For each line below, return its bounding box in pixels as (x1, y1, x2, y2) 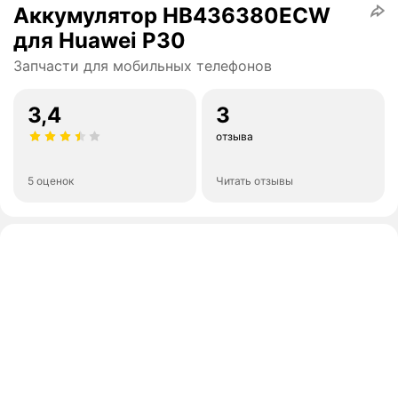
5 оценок (28, 174, 74, 188)
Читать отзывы (216, 174, 293, 188)
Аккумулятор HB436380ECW (13, 3, 330, 29)
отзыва (216, 130, 253, 144)
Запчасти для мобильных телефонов (13, 57, 272, 76)
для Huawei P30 (13, 28, 186, 54)
